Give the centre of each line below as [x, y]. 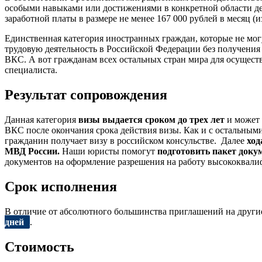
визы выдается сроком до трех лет [151, 120]
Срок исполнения [61, 186]
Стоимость [39, 247]
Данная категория [42, 120]
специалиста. [31, 70]
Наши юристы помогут [108, 151]
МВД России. [32, 151]
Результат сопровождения [86, 95]
